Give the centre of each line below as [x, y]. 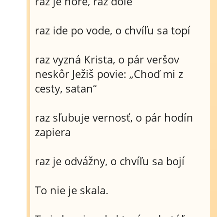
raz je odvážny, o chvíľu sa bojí [110, 161]
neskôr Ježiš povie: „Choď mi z [109, 74]
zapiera [53, 132]
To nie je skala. [72, 190]
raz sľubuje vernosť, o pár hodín [114, 117]
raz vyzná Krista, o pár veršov [107, 59]
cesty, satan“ [66, 88]
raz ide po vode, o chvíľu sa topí [113, 30]
